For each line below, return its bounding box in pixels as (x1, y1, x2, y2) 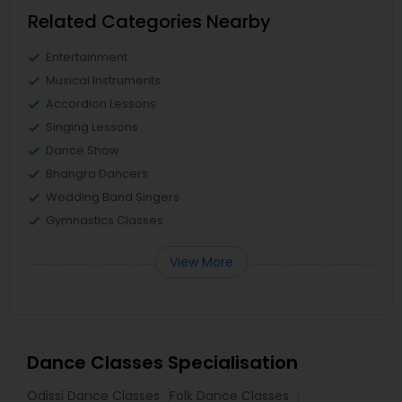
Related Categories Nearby (28, 9, 271, 35)
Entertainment (46, 48, 127, 66)
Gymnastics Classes (46, 212, 163, 230)
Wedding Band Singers (46, 188, 179, 206)
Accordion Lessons (46, 95, 156, 113)
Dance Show (46, 142, 119, 160)
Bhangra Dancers (46, 165, 148, 183)
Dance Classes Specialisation (27, 350, 298, 376)
